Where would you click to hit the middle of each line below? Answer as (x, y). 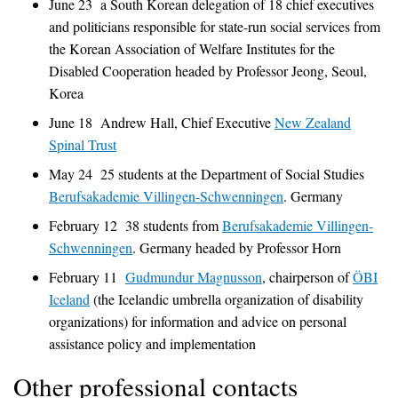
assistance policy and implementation (152, 343)
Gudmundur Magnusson (194, 276)
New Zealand (313, 122)
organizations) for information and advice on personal (198, 321)
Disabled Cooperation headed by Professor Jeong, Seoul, (208, 70)
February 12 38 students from (135, 225)
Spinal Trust (83, 144)
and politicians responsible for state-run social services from (215, 26)
